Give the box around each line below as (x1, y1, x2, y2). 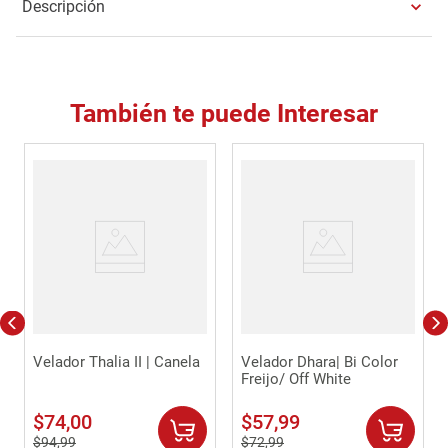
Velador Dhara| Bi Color (241, 352, 398, 371)
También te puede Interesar (70, 98, 378, 128)
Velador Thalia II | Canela (33, 352, 200, 371)
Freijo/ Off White (241, 369, 351, 388)
